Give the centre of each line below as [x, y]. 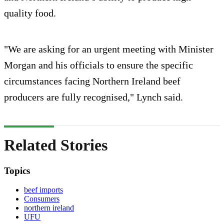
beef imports [43, 190]
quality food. [30, 13]
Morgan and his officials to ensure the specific [98, 65]
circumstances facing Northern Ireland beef [92, 81]
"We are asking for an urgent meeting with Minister [109, 49]
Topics [17, 170]
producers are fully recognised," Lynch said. [93, 97]
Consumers [42, 199]
